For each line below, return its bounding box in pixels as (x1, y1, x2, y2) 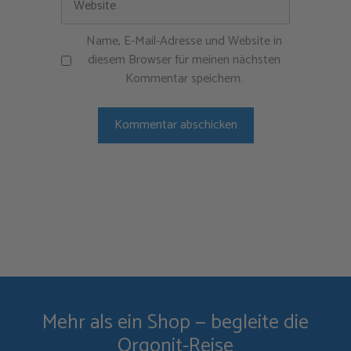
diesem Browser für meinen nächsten (87, 49, 280, 71)
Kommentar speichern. (125, 68, 243, 90)
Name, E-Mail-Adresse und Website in (85, 31, 282, 52)
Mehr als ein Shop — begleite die (42, 306, 309, 340)
